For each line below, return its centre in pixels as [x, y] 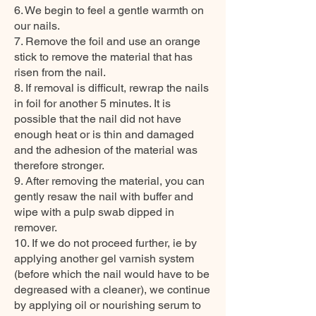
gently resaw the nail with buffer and [104, 196]
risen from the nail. [60, 72]
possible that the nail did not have [98, 119]
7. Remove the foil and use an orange [107, 41]
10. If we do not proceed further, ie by [105, 243]
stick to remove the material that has [103, 57]
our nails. [37, 26]
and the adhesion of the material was [106, 150]
